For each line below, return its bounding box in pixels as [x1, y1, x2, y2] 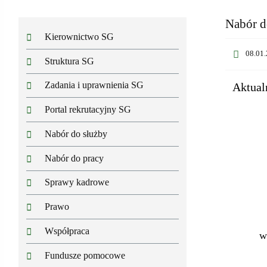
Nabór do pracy [45, 153, 104, 163]
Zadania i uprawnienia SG [45, 80, 144, 91]
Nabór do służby [45, 128, 108, 139]
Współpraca [45, 225, 90, 236]
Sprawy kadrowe [45, 177, 110, 188]
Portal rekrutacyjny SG [45, 104, 132, 115]
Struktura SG [45, 55, 95, 66]
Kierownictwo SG [45, 31, 114, 42]
